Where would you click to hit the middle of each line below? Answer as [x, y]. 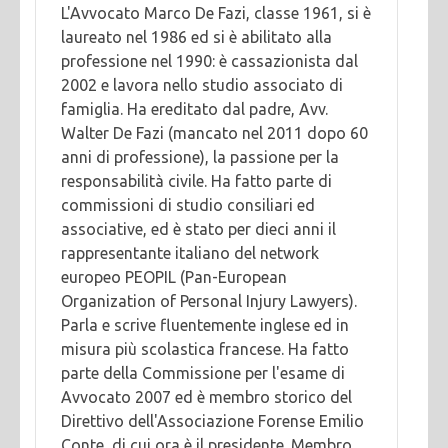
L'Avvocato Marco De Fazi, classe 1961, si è [216, 12]
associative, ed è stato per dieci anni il [198, 228]
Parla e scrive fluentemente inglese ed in [205, 324]
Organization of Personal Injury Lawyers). [209, 300]
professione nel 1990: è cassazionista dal [209, 60]
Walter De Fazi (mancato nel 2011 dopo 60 [214, 132]
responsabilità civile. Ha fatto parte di [196, 180]
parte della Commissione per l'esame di [203, 372]
